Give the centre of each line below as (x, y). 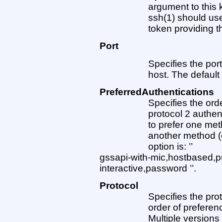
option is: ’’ (171, 146)
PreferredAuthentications (157, 92)
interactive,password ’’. (148, 168)
